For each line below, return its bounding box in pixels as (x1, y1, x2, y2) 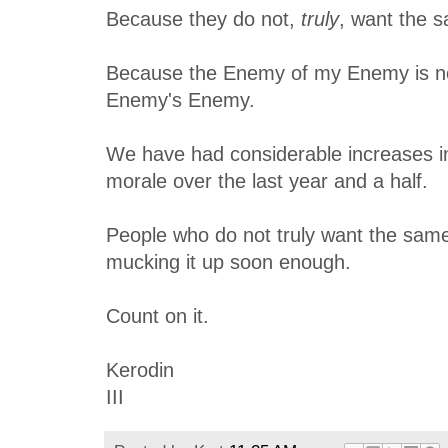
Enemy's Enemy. (106, 88, 255, 111)
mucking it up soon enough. (106, 250, 351, 273)
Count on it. (106, 304, 209, 327)
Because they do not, (106, 7, 301, 30)
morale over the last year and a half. (106, 169, 428, 192)
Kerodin (106, 358, 174, 381)
